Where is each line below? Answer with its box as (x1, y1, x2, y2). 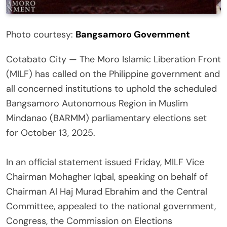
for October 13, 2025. (6, 126, 95, 139)
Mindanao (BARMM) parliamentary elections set (6, 111, 207, 124)
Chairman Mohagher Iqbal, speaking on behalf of (6, 170, 208, 183)
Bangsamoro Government (75, 28, 190, 41)
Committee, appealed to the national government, (6, 200, 216, 212)
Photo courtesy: (6, 28, 75, 41)
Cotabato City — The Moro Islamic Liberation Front (6, 53, 221, 65)
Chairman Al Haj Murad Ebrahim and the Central (6, 185, 207, 198)
